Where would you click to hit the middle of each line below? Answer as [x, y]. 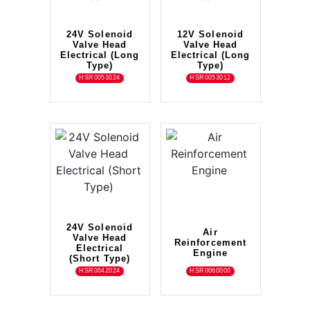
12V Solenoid [210, 35]
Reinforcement [210, 243]
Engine [210, 253]
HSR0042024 [100, 271]
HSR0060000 [210, 271]
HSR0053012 [210, 78]
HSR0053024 [100, 78]
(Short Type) [100, 259]
